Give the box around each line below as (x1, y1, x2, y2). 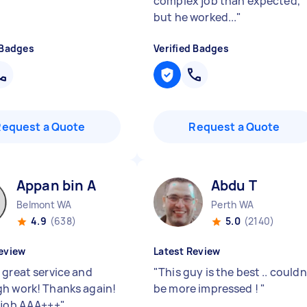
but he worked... (153, 10, 237, 25)
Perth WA (211, 198, 254, 211)
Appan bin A (16, 176, 96, 195)
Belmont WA (16, 198, 72, 211)
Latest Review (153, 245, 221, 258)
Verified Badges (153, 42, 229, 55)
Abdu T (211, 176, 257, 195)
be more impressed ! (153, 281, 260, 296)
